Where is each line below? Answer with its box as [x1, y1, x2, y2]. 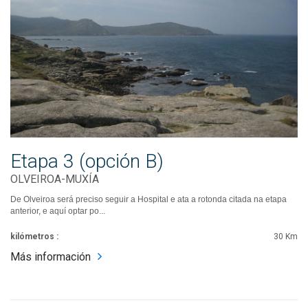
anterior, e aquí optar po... [10, 206, 105, 216]
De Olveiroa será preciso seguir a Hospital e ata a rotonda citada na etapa [10, 195, 287, 204]
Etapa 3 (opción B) [10, 150, 164, 173]
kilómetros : [10, 232, 58, 241]
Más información [10, 250, 91, 263]
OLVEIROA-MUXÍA [10, 173, 99, 186]
